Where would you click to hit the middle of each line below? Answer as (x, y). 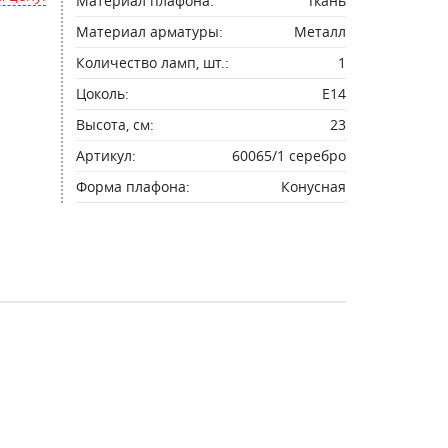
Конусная (313, 186)
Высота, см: (115, 124)
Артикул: (106, 155)
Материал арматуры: (149, 31)
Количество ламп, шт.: (152, 62)
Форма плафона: (133, 186)
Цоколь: (102, 93)
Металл (320, 31)
